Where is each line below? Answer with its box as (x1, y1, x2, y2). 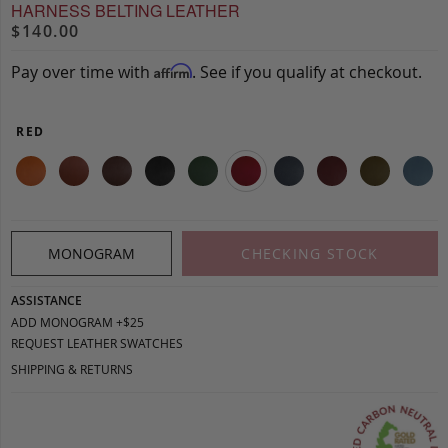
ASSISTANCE (11, 291, 82, 309)
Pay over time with (11, 60, 154, 83)
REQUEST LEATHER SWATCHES (11, 334, 183, 351)
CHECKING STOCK (241, 243, 379, 263)
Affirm (154, 62, 192, 79)
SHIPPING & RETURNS (11, 360, 133, 377)
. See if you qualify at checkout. (192, 60, 422, 83)
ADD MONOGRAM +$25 (11, 313, 144, 330)
